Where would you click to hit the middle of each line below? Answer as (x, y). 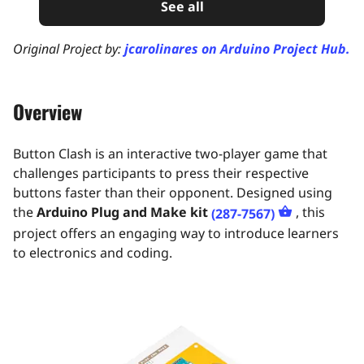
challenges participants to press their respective (161, 173)
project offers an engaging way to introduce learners (176, 233)
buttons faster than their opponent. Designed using (173, 193)
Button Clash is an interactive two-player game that (170, 154)
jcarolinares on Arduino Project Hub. (237, 49)
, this (310, 212)
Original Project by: (69, 49)
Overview (48, 112)
